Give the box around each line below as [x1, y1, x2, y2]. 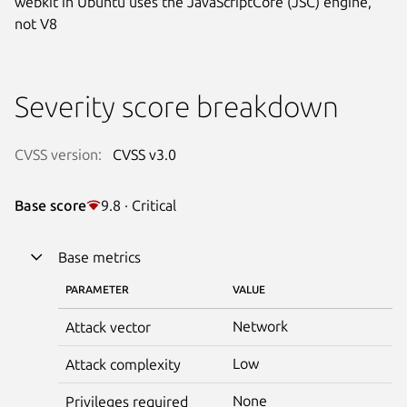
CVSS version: [15, 145, 102, 163]
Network [233, 317, 288, 334]
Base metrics [58, 248, 141, 265]
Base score [15, 196, 86, 213]
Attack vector [65, 318, 151, 335]
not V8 [15, 15, 57, 32]
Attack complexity [65, 355, 181, 372]
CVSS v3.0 [113, 145, 176, 163]
